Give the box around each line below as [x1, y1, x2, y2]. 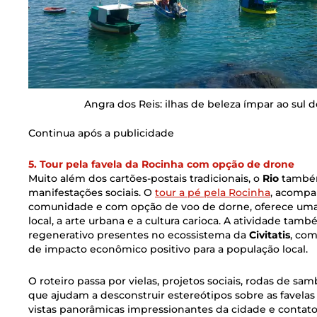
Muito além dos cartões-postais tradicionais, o [28, 172, 263, 185]
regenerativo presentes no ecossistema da [28, 229, 249, 242]
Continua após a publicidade [28, 126, 174, 139]
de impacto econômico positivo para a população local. [28, 243, 308, 256]
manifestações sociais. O [28, 186, 155, 200]
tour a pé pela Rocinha [155, 186, 270, 200]
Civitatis [249, 229, 290, 242]
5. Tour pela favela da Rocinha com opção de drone [28, 158, 294, 171]
